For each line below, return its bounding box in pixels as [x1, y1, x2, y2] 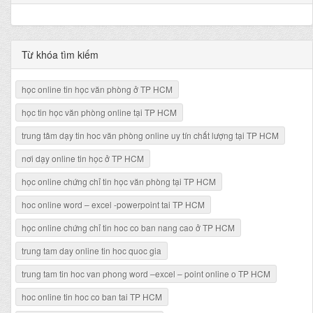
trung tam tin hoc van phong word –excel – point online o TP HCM [22, 268, 270, 280]
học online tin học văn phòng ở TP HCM [22, 83, 173, 96]
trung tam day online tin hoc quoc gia [22, 245, 161, 257]
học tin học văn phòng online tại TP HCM [22, 106, 177, 119]
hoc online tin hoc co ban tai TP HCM [22, 291, 162, 303]
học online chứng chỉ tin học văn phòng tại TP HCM [22, 175, 216, 188]
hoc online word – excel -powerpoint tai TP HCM [22, 198, 205, 211]
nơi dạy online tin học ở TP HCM [22, 152, 144, 165]
